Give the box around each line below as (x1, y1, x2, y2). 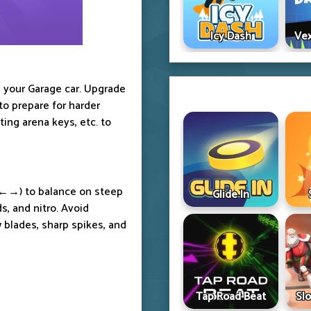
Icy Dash (210, 27, 251, 47)
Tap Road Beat (195, 287, 266, 306)
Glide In (212, 185, 249, 205)
